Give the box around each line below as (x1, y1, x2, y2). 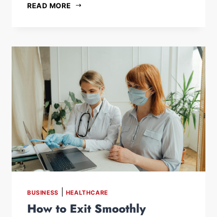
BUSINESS (27, 188, 59, 196)
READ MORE (27, 1, 71, 10)
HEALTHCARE (65, 188, 108, 196)
